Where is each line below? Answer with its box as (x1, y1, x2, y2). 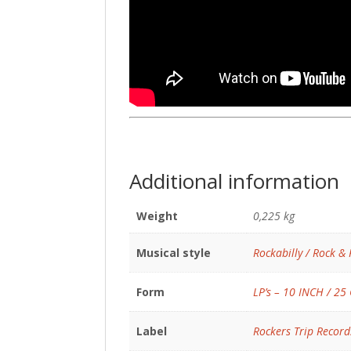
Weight (136, 208, 178, 223)
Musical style (136, 245, 211, 260)
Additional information (129, 167, 340, 195)
